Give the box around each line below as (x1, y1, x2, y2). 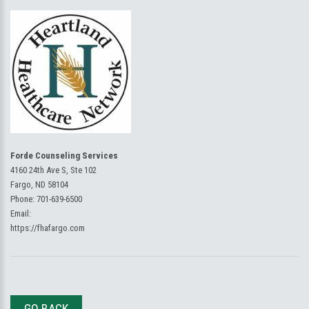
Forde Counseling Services (10, 150, 118, 161)
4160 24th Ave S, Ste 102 (10, 165, 97, 175)
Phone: (10, 194, 37, 204)
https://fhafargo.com (10, 223, 85, 233)
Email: (10, 208, 31, 219)
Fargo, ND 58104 (10, 179, 68, 190)
